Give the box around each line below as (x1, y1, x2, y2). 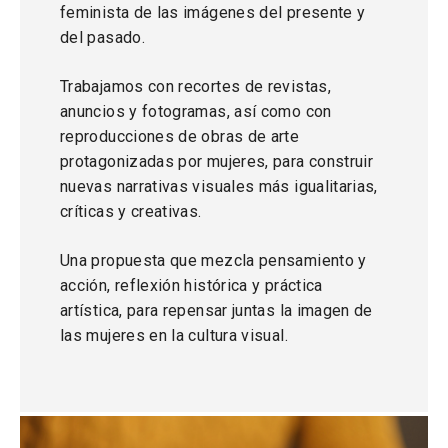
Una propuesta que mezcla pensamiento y (60, 251, 367, 270)
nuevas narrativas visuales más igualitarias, (60, 177, 378, 196)
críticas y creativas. (60, 202, 202, 221)
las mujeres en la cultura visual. (60, 326, 288, 345)
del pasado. (60, 28, 145, 47)
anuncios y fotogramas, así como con (60, 102, 332, 121)
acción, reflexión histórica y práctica (60, 276, 323, 295)
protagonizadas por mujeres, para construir (60, 152, 374, 171)
